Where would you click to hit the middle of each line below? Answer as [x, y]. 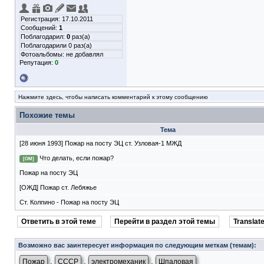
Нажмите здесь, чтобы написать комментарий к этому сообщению [113, 97]
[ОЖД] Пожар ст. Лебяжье [58, 187]
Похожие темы [47, 115]
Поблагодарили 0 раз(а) [56, 45]
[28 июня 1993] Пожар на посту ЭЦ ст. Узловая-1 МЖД [100, 143]
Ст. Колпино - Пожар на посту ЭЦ [69, 202]
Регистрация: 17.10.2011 [57, 19]
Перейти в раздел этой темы [165, 222]
